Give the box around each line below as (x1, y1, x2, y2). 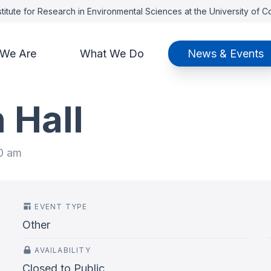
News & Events (187, 47, 264, 60)
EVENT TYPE (34, 202, 88, 211)
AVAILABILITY (34, 246, 91, 255)
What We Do (79, 47, 144, 60)
